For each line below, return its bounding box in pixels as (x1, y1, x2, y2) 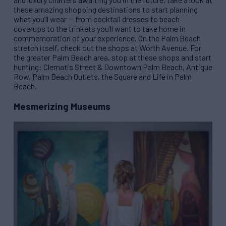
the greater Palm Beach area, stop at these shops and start (14, 52, 211, 63)
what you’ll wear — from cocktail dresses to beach (14, 14, 180, 24)
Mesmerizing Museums (14, 100, 110, 112)
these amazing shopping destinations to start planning (14, 5, 198, 15)
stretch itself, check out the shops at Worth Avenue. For (14, 43, 201, 53)
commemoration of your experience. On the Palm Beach (14, 33, 201, 43)
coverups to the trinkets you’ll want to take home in (14, 24, 186, 34)
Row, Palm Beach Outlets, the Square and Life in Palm (14, 72, 192, 82)
